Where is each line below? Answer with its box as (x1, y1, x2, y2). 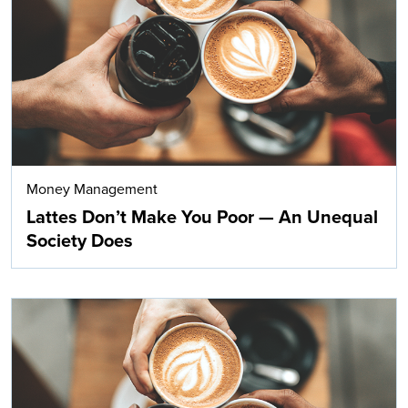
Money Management (26, 180, 158, 199)
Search (275, 137, 319, 156)
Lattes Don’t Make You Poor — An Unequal (26, 207, 378, 229)
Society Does (26, 230, 133, 253)
